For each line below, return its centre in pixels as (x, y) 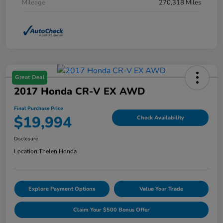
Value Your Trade (161, 189)
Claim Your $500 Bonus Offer (111, 210)
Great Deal (30, 77)
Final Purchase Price (38, 108)
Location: (26, 151)
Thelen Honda (58, 151)
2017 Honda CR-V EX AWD (79, 91)
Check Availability (160, 118)
